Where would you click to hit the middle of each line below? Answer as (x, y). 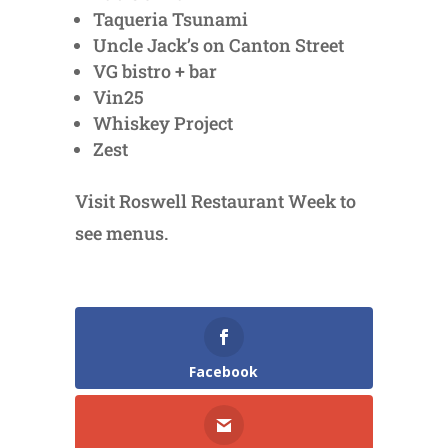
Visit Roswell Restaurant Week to (215, 201)
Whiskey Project (162, 123)
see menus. (121, 233)
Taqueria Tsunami (170, 19)
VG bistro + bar (154, 71)
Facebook (224, 372)
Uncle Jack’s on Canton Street (218, 45)
